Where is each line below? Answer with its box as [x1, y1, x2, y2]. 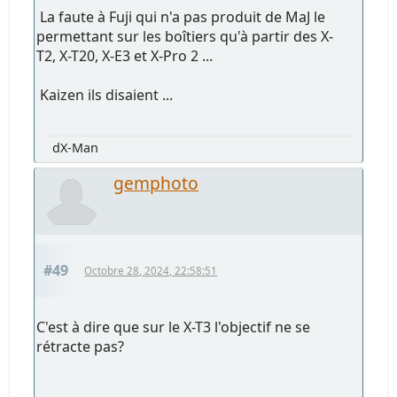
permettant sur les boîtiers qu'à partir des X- [36, 26, 334, 46]
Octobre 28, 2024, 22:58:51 [84, 263, 218, 277]
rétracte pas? [36, 336, 125, 356]
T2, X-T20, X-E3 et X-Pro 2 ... [36, 45, 214, 66]
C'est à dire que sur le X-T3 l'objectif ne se [36, 316, 311, 337]
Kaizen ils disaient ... [36, 84, 174, 105]
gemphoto [113, 170, 199, 195]
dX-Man [52, 138, 99, 156]
